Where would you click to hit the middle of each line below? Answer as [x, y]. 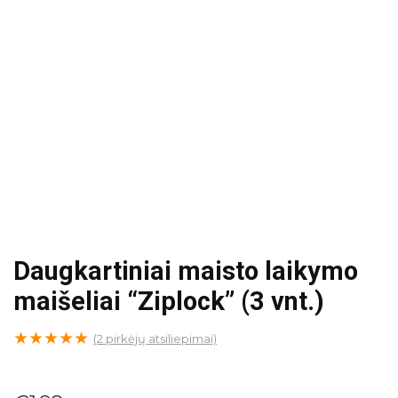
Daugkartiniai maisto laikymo [186, 271]
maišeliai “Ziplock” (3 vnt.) [169, 301]
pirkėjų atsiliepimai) [160, 338]
